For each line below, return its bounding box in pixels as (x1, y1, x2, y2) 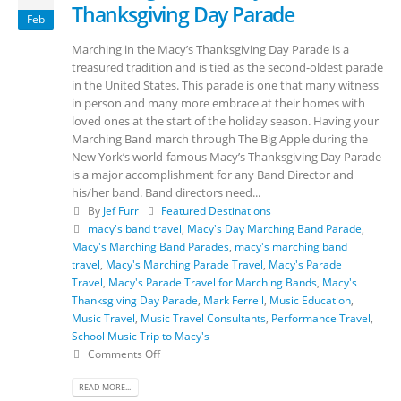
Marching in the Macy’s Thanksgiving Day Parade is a (72, 41, 349, 58)
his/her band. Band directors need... (72, 184, 260, 201)
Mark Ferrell (203, 293, 264, 308)
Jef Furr (102, 203, 139, 218)
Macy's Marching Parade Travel (106, 257, 263, 272)
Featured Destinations (161, 203, 272, 218)
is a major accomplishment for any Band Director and (72, 166, 354, 183)
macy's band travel (87, 221, 182, 236)
